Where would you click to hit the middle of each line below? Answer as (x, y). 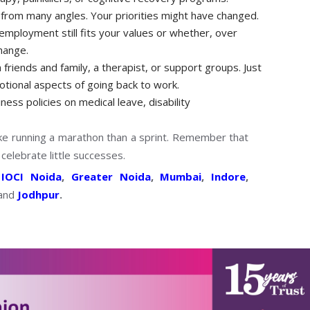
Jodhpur (38, 194)
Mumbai (181, 176)
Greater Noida (111, 176)
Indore (228, 176)
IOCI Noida (31, 176)
